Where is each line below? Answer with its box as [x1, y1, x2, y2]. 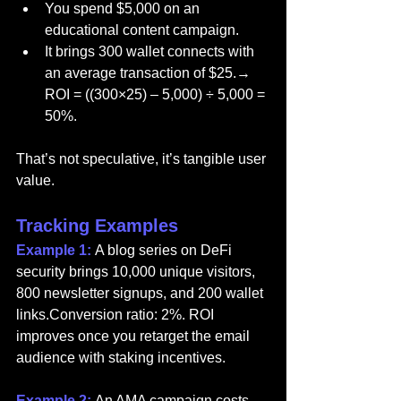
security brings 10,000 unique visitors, [16, 264, 259, 280]
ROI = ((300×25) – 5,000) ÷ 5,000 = [45, 87, 269, 103]
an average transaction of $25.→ [45, 65, 254, 81]
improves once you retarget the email [16, 328, 253, 345]
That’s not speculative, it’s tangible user [16, 151, 269, 167]
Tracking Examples [16, 216, 178, 236]
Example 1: [16, 243, 95, 259]
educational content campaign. [45, 22, 239, 38]
